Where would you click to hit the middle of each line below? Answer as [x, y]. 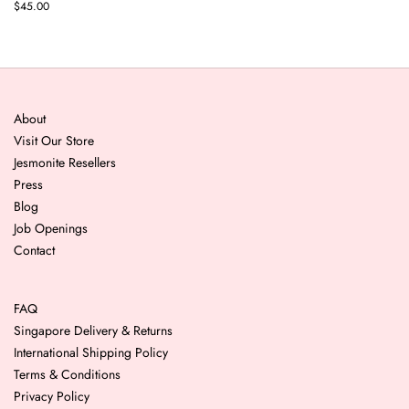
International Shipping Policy [91, 353]
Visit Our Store [54, 141]
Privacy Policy [52, 397]
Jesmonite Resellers [65, 163]
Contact [34, 251]
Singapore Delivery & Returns [93, 331]
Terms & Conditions [67, 375]
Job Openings [51, 229]
